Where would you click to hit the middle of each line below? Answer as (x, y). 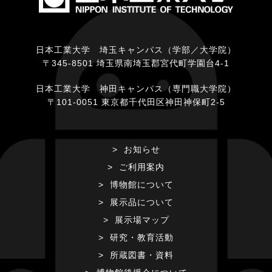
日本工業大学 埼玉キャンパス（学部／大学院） (136, 50)
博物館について (142, 185)
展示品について (142, 202)
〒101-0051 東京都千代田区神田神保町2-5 (136, 102)
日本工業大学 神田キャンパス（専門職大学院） (136, 89)
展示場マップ (142, 220)
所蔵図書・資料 (142, 255)
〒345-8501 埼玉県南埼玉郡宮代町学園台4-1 (136, 63)
